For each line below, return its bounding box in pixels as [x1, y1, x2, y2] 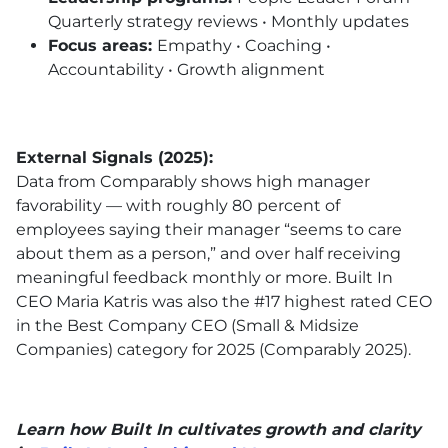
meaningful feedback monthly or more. [16, 267, 335, 287]
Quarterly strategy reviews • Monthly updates [48, 11, 409, 31]
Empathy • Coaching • [157, 35, 331, 55]
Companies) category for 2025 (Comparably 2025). [16, 339, 411, 359]
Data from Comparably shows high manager [16, 171, 370, 191]
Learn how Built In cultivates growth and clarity [16, 419, 421, 439]
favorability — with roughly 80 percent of [16, 195, 340, 215]
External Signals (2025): [16, 147, 213, 167]
